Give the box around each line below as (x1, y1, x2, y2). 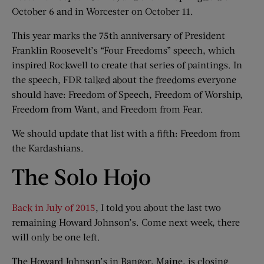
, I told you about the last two (95, 202, 221, 213)
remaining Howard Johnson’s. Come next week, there (12, 216, 240, 227)
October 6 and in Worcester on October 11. (12, 5, 193, 16)
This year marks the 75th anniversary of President (12, 29, 225, 41)
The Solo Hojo (12, 163, 151, 190)
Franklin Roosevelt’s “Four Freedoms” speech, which (12, 44, 235, 55)
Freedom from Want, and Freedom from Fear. (12, 103, 203, 114)
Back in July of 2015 (12, 202, 95, 213)
